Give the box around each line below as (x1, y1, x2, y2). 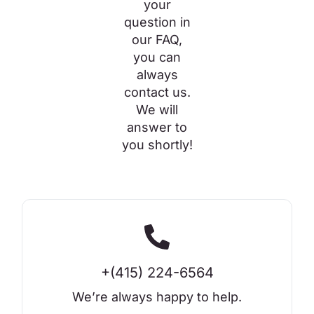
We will (136, 102, 178, 117)
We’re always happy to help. (72, 289, 242, 304)
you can (133, 50, 181, 64)
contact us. (123, 85, 191, 100)
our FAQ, (132, 32, 182, 47)
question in (123, 15, 191, 29)
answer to (127, 120, 187, 135)
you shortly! (121, 137, 193, 152)
